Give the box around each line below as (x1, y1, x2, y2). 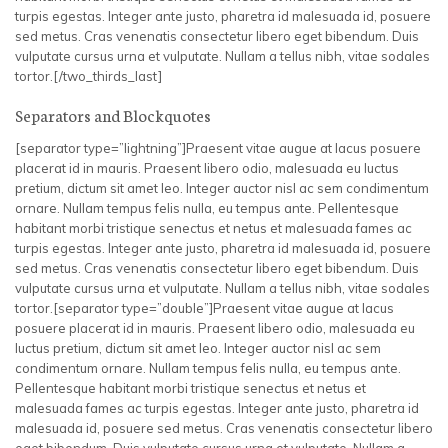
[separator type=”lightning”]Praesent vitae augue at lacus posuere (15, 140, 421, 156)
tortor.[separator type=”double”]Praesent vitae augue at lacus (15, 300, 394, 316)
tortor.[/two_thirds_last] (15, 68, 162, 84)
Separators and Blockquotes (15, 103, 211, 126)
